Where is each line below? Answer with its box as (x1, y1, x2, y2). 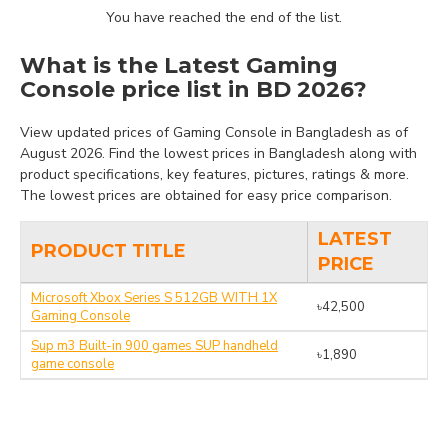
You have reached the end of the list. (106, 8, 342, 27)
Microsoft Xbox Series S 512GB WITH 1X (31, 289, 277, 307)
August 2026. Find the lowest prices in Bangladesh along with (20, 144, 417, 163)
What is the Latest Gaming (20, 52, 338, 79)
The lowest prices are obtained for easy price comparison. (20, 186, 392, 205)
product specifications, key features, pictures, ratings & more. (20, 165, 409, 184)
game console (31, 355, 114, 373)
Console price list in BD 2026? (20, 76, 367, 103)
